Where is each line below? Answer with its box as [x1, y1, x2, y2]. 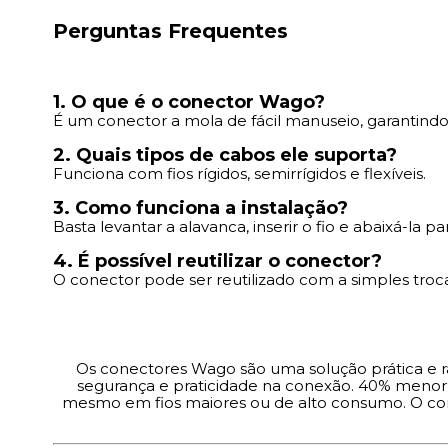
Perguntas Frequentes [53, 18, 288, 43]
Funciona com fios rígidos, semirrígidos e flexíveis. [53, 163, 426, 183]
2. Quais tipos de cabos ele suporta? [53, 143, 397, 166]
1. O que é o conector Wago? [53, 90, 325, 113]
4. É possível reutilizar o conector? [53, 249, 382, 272]
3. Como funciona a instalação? [53, 196, 348, 219]
